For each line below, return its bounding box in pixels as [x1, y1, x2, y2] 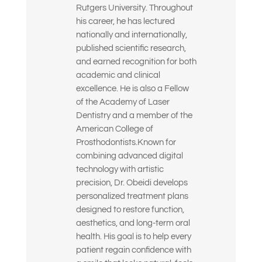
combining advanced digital [75, 151, 183, 161]
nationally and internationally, [75, 30, 187, 40]
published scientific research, [75, 44, 186, 53]
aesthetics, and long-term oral [75, 219, 190, 228]
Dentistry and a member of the [75, 111, 192, 120]
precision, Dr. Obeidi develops [75, 178, 188, 188]
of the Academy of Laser [75, 98, 170, 107]
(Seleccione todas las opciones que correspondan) [36, 8, 200, 19]
